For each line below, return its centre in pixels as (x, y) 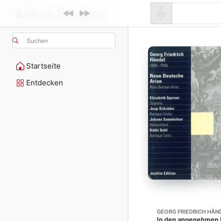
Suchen (37, 40)
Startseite (43, 66)
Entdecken (45, 83)
